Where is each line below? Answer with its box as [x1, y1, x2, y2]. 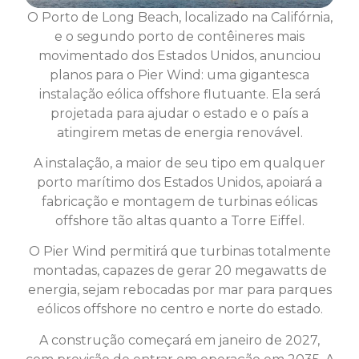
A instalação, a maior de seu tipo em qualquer [34, 155, 325, 171]
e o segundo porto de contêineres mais [54, 28, 305, 44]
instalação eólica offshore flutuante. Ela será [38, 86, 321, 102]
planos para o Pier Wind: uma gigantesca [50, 67, 309, 83]
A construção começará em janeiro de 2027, [39, 332, 320, 348]
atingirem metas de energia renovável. [56, 124, 303, 140]
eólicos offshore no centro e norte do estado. [36, 301, 323, 317]
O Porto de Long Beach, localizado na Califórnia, [26, 9, 333, 25]
